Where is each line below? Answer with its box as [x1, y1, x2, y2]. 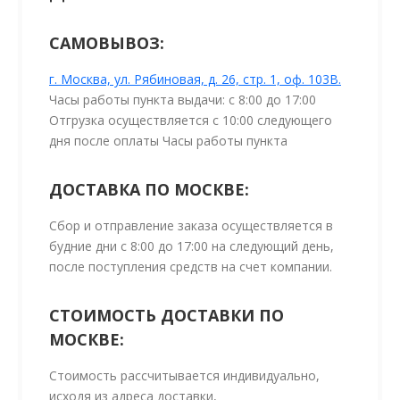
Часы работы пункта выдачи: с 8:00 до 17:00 [49, 91, 316, 109]
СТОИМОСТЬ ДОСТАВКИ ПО [49, 304, 284, 327]
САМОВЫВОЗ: [49, 32, 164, 54]
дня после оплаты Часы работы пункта [49, 132, 291, 150]
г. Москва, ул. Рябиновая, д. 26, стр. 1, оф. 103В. [49, 71, 341, 88]
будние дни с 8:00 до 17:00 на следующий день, [49, 237, 334, 255]
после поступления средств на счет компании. [49, 258, 332, 276]
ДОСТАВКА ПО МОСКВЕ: [49, 179, 249, 201]
